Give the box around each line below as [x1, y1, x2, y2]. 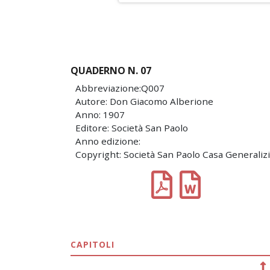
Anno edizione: [75, 135, 140, 147]
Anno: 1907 [75, 108, 125, 121]
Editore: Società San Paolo [75, 122, 188, 134]
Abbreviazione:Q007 [75, 82, 165, 94]
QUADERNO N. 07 [71, 64, 151, 77]
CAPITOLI [71, 238, 115, 250]
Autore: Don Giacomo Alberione [75, 95, 213, 107]
